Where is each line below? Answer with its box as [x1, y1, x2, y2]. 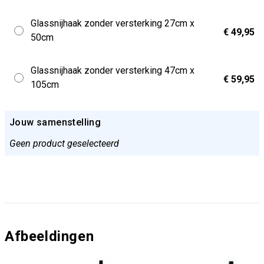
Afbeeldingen [5, 228, 94, 245]
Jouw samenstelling [9, 117, 101, 128]
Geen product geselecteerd [9, 138, 119, 149]
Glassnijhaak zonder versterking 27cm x [31, 18, 194, 29]
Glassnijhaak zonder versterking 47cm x [31, 65, 194, 76]
